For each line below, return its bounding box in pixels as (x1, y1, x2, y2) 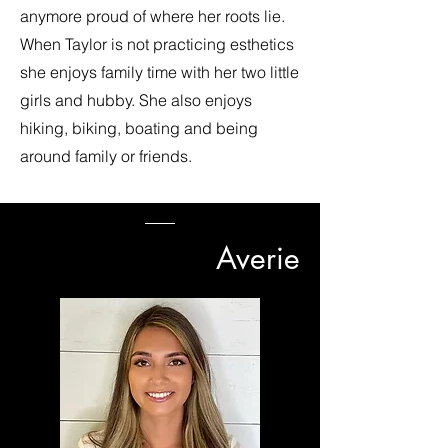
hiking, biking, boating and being (20, 118, 258, 138)
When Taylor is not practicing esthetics (20, 34, 294, 54)
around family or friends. (20, 146, 192, 166)
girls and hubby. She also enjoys (20, 90, 252, 110)
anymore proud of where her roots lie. (20, 6, 285, 26)
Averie (216, 238, 300, 278)
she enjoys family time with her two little (20, 62, 299, 82)
